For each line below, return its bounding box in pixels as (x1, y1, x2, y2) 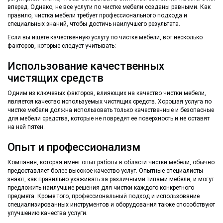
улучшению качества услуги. (7, 210, 88, 217)
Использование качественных (7, 60, 164, 73)
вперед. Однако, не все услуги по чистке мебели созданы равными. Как (7, 3, 211, 11)
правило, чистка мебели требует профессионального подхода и (7, 12, 187, 19)
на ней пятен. (7, 123, 45, 131)
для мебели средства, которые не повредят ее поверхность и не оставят (7, 115, 210, 122)
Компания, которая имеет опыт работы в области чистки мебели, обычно (7, 159, 215, 166)
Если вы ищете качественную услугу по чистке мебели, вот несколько (7, 34, 203, 41)
